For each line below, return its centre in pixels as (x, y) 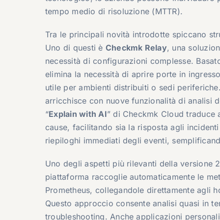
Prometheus (68, 190)
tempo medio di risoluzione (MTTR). (114, 11)
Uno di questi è (75, 47)
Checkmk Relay (136, 47)
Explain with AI (78, 114)
